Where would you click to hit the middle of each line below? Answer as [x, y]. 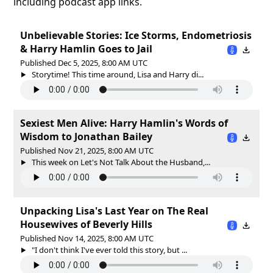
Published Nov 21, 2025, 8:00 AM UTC [87, 150]
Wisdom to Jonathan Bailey [86, 136]
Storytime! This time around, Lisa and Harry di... [116, 74]
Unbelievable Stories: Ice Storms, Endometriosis [136, 35]
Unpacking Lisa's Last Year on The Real [114, 211]
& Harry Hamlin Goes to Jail [86, 48]
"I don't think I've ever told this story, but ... [108, 250]
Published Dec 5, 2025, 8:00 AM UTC [84, 62]
